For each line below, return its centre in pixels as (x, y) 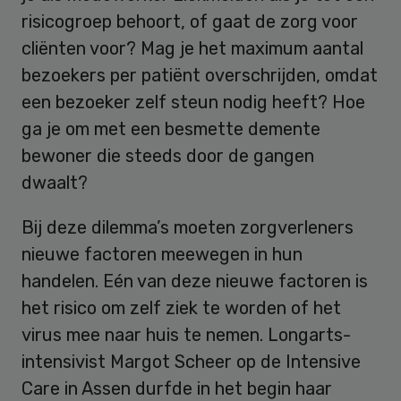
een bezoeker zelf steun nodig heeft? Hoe (193, 102)
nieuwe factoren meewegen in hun (162, 255)
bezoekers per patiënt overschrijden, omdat (200, 76)
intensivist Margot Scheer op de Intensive (191, 362)
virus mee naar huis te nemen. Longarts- (186, 335)
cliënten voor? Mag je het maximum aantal (192, 49)
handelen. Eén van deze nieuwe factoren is (195, 282)
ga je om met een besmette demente (171, 129)
